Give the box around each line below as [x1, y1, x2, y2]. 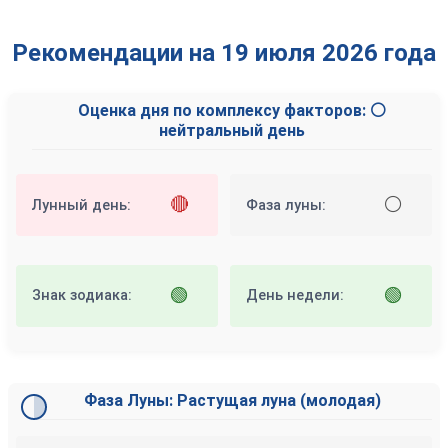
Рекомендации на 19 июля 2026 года [12, 39, 436, 67]
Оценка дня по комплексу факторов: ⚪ [78, 101, 386, 120]
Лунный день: [32, 196, 131, 214]
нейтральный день [159, 121, 305, 140]
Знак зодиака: [32, 287, 132, 305]
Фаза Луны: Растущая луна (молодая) [83, 390, 381, 410]
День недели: [246, 287, 345, 305]
